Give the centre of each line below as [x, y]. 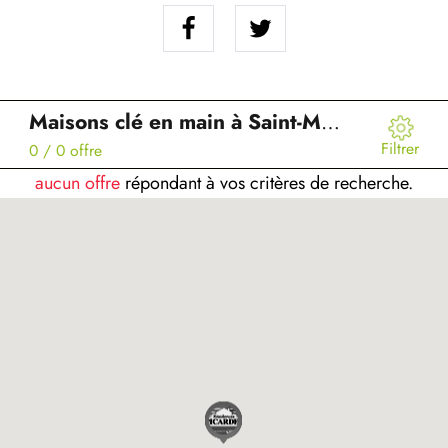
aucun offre [80, 183]
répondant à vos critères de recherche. [269, 183]
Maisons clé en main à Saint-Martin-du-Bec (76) [330, 121]
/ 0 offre [70, 150]
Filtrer [400, 148]
